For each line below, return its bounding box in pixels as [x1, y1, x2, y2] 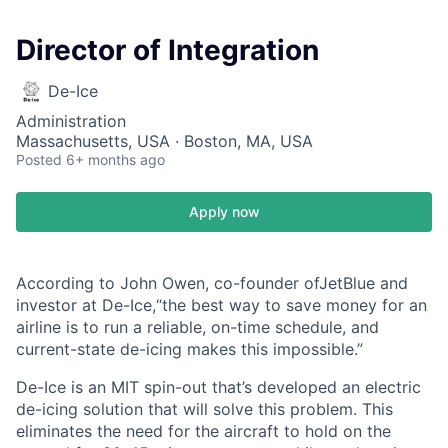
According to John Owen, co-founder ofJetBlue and [16, 273, 408, 293]
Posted [16, 151, 62, 168]
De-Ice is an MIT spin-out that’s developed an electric [16, 377, 421, 397]
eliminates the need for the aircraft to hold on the [16, 421, 391, 441]
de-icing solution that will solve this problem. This [16, 399, 393, 419]
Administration [16, 111, 126, 131]
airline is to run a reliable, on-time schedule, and [16, 317, 379, 337]
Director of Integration [16, 33, 319, 67]
